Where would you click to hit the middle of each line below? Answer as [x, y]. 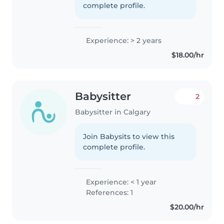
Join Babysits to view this [129, 136]
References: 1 [109, 192]
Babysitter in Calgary [113, 112]
